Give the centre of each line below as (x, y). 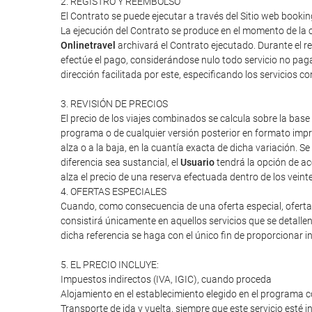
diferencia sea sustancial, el (120, 162)
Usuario (197, 162)
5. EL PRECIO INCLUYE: (110, 265)
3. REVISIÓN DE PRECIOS (114, 104)
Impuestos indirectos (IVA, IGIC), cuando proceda (166, 279)
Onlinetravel (88, 45)
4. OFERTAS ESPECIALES (114, 192)
